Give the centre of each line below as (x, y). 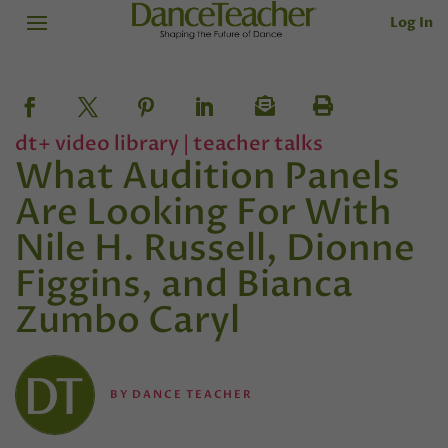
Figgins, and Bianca (184, 285)
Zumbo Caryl (127, 321)
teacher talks (258, 144)
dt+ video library (99, 144)
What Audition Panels (207, 177)
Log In (411, 22)
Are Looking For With (203, 213)
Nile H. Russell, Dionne (215, 249)
